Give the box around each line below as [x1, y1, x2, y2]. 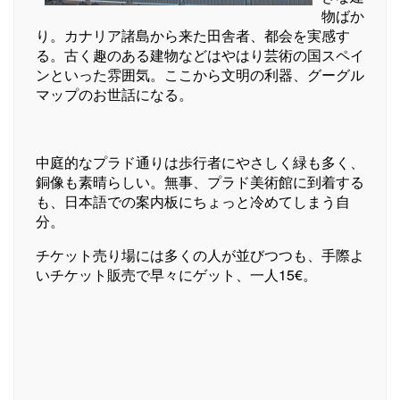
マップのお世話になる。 [36, 83, 193, 104]
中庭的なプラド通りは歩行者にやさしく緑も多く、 [36, 151, 364, 172]
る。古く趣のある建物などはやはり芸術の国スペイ [36, 44, 364, 65]
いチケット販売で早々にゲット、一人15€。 [36, 263, 317, 285]
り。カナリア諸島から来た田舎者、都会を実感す [36, 24, 350, 46]
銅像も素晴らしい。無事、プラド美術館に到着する [36, 171, 364, 192]
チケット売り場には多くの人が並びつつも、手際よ [36, 244, 364, 265]
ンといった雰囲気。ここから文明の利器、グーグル [36, 63, 364, 85]
